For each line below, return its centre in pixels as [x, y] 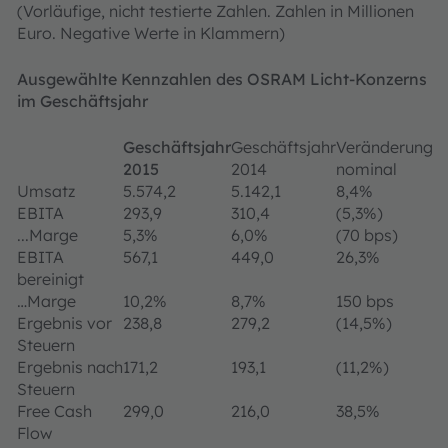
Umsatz [46, 191]
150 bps [365, 301]
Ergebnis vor [64, 323]
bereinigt [50, 279]
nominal [366, 169]
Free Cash [54, 411]
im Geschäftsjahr [82, 101]
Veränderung [384, 147]
